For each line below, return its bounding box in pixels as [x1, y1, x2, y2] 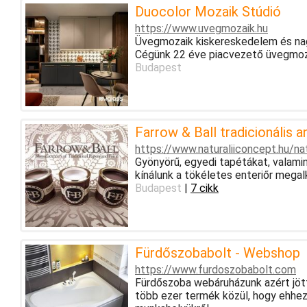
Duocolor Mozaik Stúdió [134, 3, 281, 20]
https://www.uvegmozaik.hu [134, 21, 268, 35]
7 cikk [190, 181, 219, 195]
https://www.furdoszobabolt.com [134, 262, 296, 276]
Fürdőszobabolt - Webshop [134, 244, 300, 261]
